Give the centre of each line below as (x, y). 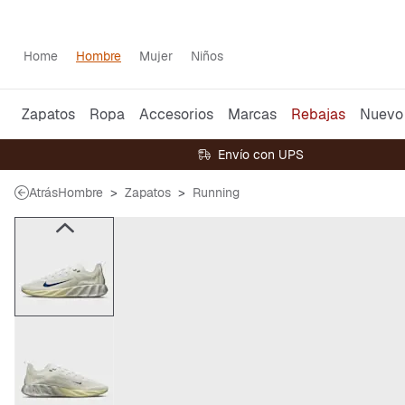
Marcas (252, 114)
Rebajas (318, 114)
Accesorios (176, 114)
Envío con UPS (260, 155)
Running (216, 193)
